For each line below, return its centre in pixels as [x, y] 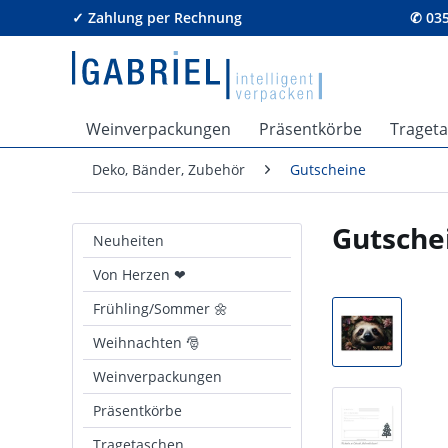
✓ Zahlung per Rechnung [157, 17]
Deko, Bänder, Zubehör [168, 169]
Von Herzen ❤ [139, 274]
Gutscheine [328, 169]
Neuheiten [128, 240]
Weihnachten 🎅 [146, 342]
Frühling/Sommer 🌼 [160, 308]
